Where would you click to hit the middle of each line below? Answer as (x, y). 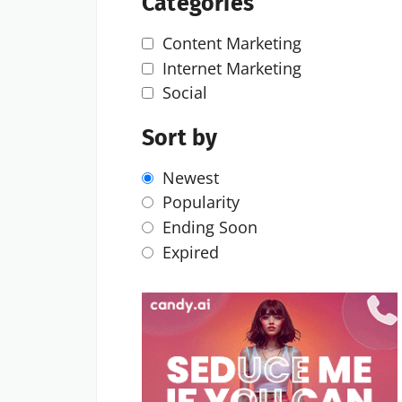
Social (185, 93)
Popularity (201, 202)
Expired (191, 252)
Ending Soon (210, 227)
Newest (191, 177)
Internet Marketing (232, 68)
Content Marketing (232, 44)
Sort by (180, 138)
